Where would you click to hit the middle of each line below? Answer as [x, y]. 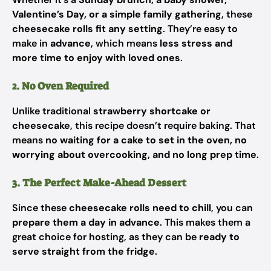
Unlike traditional [53, 111]
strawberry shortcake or [152, 111]
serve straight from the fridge [83, 251]
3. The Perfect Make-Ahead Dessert [99, 183]
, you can [232, 208]
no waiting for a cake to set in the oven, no [146, 140]
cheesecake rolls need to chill [140, 208]
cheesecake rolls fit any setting [87, 29]
